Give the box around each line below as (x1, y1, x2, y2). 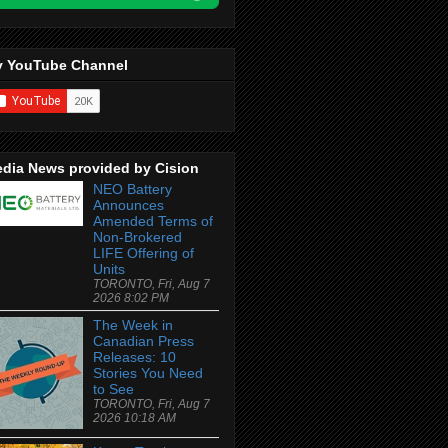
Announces (93, 197, 164, 214)
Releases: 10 (93, 349, 176, 366)
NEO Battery (93, 181, 172, 198)
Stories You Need (93, 365, 203, 382)
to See (93, 381, 134, 398)
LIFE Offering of (93, 245, 194, 262)
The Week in (93, 317, 173, 334)
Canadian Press (93, 333, 194, 350)
